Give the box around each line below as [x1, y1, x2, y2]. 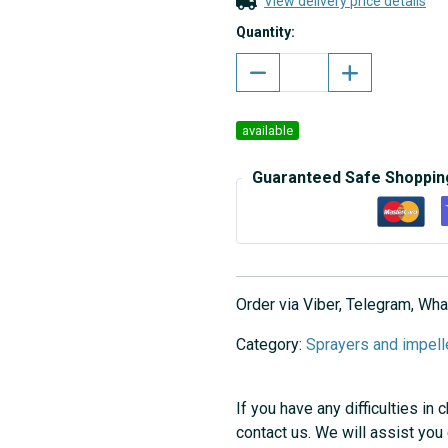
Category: [236, 335, 306, 354]
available [242, 123, 293, 138]
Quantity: [236, 24, 295, 40]
